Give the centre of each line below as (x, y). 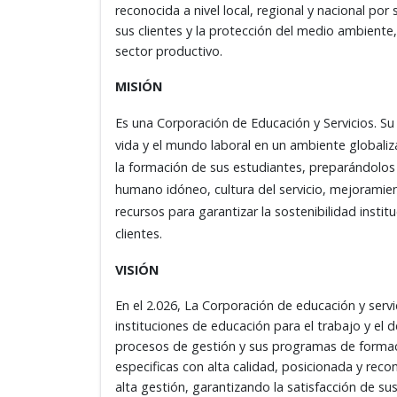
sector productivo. (171, 51)
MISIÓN (139, 86)
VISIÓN (137, 270)
